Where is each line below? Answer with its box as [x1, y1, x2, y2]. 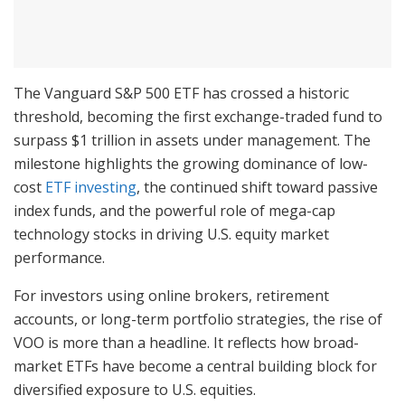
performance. [14, 248, 105, 268]
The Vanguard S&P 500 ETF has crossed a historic [14, 83, 349, 104]
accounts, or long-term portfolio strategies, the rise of [14, 309, 382, 330]
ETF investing [45, 177, 137, 198]
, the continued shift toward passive [137, 177, 378, 198]
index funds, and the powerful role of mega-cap [14, 201, 335, 221]
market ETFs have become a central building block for [14, 356, 377, 377]
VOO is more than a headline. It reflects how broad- [14, 333, 359, 353]
